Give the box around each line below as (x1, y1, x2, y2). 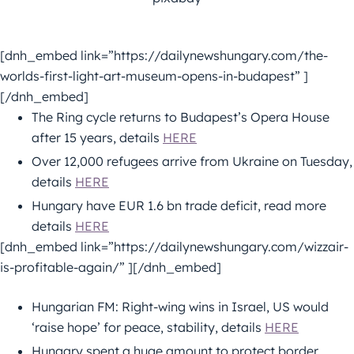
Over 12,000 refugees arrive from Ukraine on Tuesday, (32, 153, 352, 169)
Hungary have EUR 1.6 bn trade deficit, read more (32, 197, 326, 213)
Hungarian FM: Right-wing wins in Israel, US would (32, 298, 329, 314)
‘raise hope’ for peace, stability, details (32, 318, 265, 335)
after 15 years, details (32, 129, 163, 145)
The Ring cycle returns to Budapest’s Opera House (32, 108, 330, 125)
